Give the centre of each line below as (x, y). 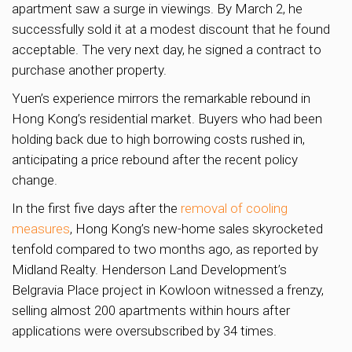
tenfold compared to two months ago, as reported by (165, 249)
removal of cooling (234, 208)
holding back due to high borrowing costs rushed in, (158, 139)
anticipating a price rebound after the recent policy (155, 159)
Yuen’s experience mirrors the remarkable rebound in (161, 98)
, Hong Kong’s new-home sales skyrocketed (196, 228)
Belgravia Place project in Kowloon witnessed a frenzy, (168, 290)
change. (35, 180)
